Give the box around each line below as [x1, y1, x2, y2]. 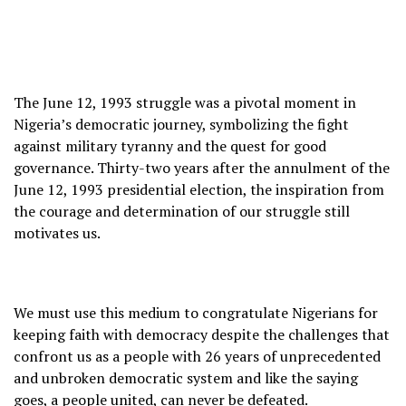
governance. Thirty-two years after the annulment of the [14, 157, 390, 178]
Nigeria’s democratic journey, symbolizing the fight [14, 113, 349, 134]
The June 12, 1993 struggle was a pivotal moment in [14, 92, 356, 112]
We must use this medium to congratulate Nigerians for [14, 302, 378, 323]
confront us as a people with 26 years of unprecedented [14, 345, 381, 366]
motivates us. [14, 222, 101, 243]
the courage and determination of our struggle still [14, 200, 350, 221]
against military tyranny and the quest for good [14, 135, 326, 156]
